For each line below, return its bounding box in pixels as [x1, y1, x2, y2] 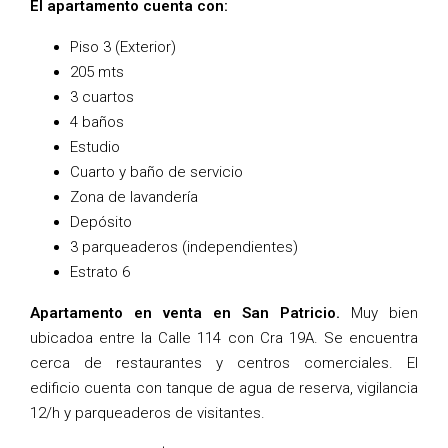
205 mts [70, 63, 124, 81]
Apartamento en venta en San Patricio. [30, 304, 340, 322]
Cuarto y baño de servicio [70, 163, 243, 181]
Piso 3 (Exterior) [70, 38, 176, 56]
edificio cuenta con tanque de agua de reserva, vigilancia [30, 379, 418, 397]
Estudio [70, 138, 120, 156]
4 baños [70, 113, 124, 131]
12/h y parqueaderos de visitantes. [30, 404, 265, 422]
